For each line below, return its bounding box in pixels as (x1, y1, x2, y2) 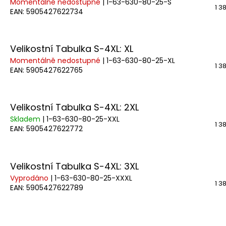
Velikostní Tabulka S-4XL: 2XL (10, 101, 139, 114)
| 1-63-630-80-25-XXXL (50, 173, 132, 183)
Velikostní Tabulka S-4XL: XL (10, 42, 133, 55)
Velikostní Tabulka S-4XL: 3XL (10, 159, 139, 173)
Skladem (10, 114, 42, 125)
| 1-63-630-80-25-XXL (42, 114, 120, 125)
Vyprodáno (10, 173, 50, 183)
